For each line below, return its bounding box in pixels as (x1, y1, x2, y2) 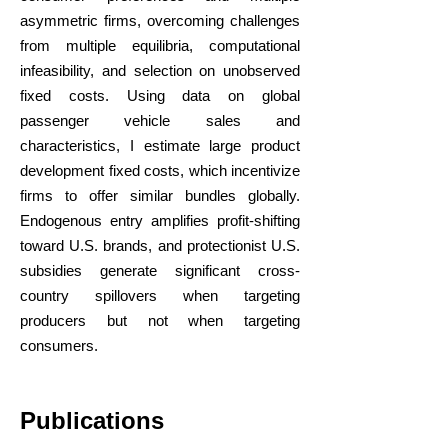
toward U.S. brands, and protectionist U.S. (20, 237, 300, 254)
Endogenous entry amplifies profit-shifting (20, 212, 300, 229)
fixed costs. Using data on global (20, 87, 300, 104)
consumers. (20, 337, 98, 354)
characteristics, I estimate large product (20, 137, 300, 154)
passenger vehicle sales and (20, 112, 300, 129)
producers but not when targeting (20, 312, 300, 329)
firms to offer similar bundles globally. (20, 187, 300, 204)
